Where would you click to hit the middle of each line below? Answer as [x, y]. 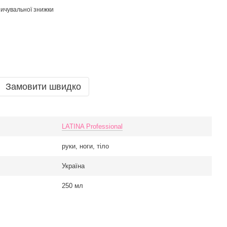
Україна [73, 166]
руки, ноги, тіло [85, 146]
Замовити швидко [43, 87]
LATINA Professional [92, 126]
